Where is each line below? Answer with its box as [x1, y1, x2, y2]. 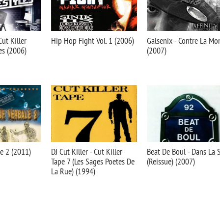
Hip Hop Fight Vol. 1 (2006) [51, 35, 134, 46]
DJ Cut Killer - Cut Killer [51, 146, 122, 157]
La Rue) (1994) [51, 165, 95, 177]
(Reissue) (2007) [147, 156, 195, 167]
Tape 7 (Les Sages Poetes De [51, 156, 135, 167]
